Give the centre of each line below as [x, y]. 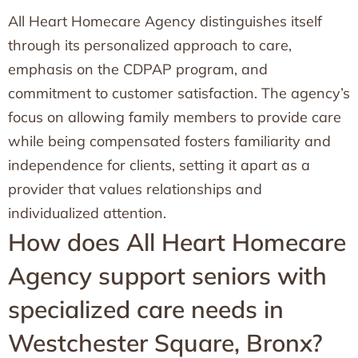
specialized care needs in [146, 309]
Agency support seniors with [167, 276]
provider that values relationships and [135, 189]
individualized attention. [87, 213]
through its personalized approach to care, [150, 45]
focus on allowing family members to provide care [175, 117]
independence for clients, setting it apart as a [159, 165]
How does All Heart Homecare [177, 242]
